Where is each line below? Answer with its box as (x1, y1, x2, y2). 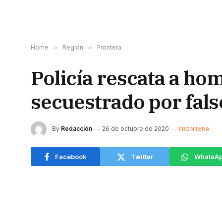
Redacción (61, 125, 92, 133)
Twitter (130, 152, 153, 161)
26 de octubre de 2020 (102, 125, 169, 133)
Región (62, 44, 83, 51)
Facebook (55, 152, 87, 161)
